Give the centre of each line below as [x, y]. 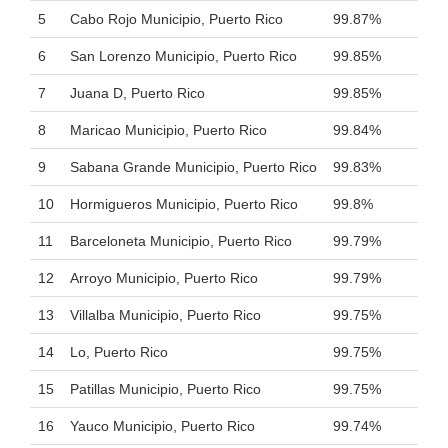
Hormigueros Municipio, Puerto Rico [184, 204]
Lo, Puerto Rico [119, 352]
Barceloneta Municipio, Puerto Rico [181, 241]
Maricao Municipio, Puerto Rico [168, 130]
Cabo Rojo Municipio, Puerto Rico [176, 19]
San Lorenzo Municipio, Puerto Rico [183, 56]
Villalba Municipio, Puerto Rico [165, 315]
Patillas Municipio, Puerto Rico [165, 389]
